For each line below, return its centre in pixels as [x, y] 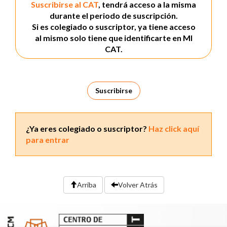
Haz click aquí [174, 128]
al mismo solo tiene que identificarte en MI [113, 38]
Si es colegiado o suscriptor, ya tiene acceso [113, 27]
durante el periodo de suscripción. [113, 15]
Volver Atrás [138, 185]
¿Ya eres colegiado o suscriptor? [87, 128]
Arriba [86, 185]
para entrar [48, 140]
